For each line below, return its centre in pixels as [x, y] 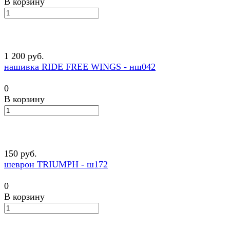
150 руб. [21, 154]
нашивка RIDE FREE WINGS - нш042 [80, 67]
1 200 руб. [24, 56]
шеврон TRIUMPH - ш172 [56, 165]
